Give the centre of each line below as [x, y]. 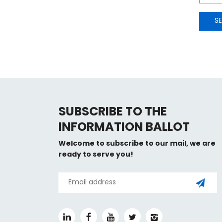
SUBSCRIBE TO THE [112, 112]
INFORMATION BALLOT [124, 128]
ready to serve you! [96, 155]
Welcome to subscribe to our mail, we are [137, 144]
